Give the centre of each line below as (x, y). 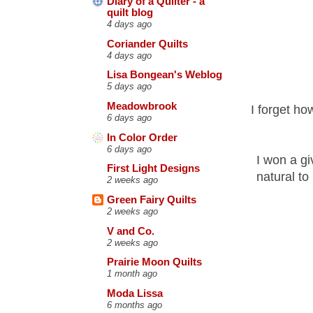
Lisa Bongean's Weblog (165, 75)
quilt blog (130, 13)
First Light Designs (153, 169)
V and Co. (131, 231)
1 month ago (132, 274)
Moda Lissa (135, 293)
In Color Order (142, 137)
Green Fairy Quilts (152, 200)
